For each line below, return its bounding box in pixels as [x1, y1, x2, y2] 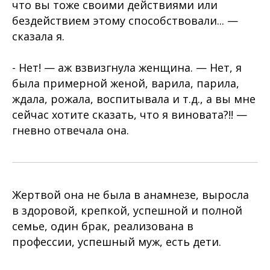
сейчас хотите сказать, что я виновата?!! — [12, 107, 247, 122]
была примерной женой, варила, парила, [12, 76, 239, 90]
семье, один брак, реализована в [12, 219, 193, 233]
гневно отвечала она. [12, 123, 129, 137]
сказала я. [12, 29, 64, 43]
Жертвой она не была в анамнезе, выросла [12, 187, 249, 202]
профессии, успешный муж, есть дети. [12, 234, 221, 249]
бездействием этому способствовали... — [12, 13, 238, 28]
